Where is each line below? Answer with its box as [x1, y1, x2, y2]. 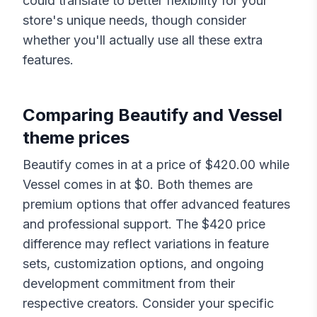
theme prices [23, 127, 129, 149]
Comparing [23, 105, 118, 126]
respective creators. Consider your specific [23, 296, 274, 311]
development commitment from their [23, 276, 235, 292]
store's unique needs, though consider [23, 13, 246, 28]
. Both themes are [150, 177, 253, 192]
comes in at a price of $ [71, 157, 213, 173]
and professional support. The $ [23, 217, 209, 232]
